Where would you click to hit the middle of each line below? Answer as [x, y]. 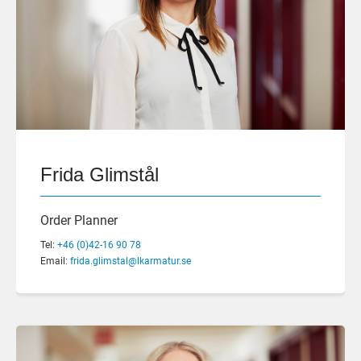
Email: [55, 261]
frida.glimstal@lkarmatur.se [131, 261]
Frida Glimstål [100, 174]
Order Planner [79, 220]
